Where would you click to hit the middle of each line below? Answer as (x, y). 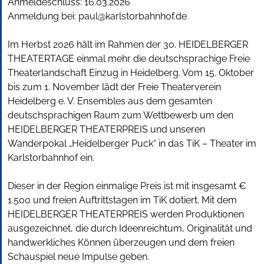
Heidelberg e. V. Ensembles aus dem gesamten (110, 101)
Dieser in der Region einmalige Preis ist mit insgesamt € (127, 186)
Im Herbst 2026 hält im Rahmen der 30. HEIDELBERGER (128, 44)
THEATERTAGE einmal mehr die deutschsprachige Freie (129, 58)
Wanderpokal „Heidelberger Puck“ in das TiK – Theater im (132, 143)
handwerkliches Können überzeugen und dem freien (121, 242)
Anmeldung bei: (43, 16)
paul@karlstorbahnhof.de (133, 16)
